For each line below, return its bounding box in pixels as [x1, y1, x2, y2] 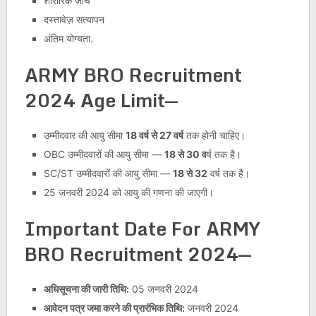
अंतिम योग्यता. [43, 32, 93, 44]
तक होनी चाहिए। [183, 128, 245, 141]
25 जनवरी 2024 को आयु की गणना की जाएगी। [43, 186, 214, 198]
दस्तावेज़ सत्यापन [43, 13, 104, 25]
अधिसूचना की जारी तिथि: [43, 282, 129, 295]
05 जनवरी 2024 [128, 282, 198, 295]
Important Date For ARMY [24, 213, 260, 243]
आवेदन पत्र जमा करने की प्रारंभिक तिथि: [43, 301, 185, 314]
